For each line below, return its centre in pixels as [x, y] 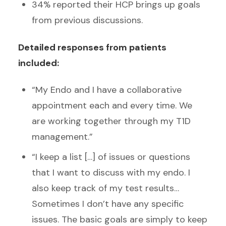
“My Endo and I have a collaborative [107, 90]
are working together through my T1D [111, 121]
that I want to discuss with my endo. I [111, 173]
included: [41, 63]
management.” [64, 137]
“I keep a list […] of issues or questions [111, 157]
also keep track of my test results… [105, 188]
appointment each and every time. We [112, 106]
